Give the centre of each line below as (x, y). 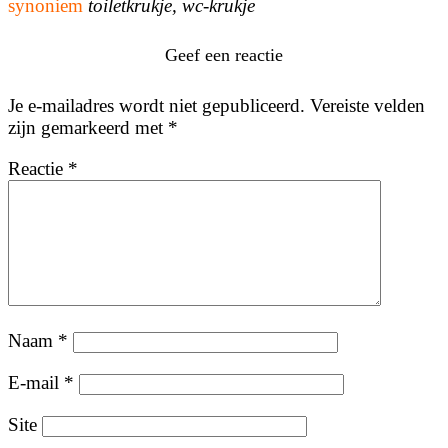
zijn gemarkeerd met (88, 128)
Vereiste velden (367, 106)
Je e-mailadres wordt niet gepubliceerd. (156, 106)
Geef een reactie (224, 55)
